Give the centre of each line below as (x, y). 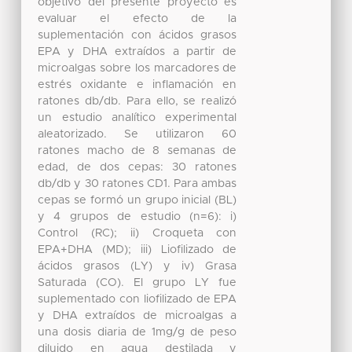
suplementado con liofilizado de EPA (137, 299)
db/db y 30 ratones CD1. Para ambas (137, 183)
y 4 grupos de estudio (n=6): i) (137, 216)
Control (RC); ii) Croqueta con (137, 233)
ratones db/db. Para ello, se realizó (137, 101)
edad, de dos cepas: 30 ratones (137, 167)
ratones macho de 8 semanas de (137, 150)
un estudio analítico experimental (137, 117)
